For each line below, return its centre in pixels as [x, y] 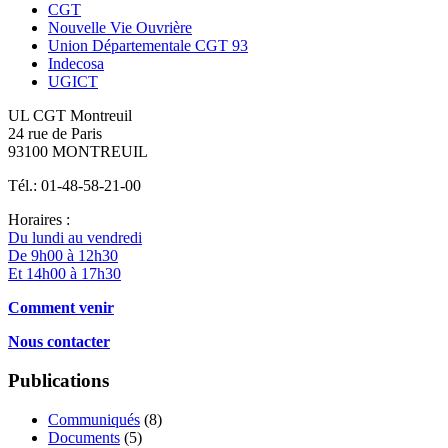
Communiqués [94, 419]
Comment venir [61, 308]
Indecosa [76, 64]
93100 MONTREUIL [78, 152]
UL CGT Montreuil [70, 116]
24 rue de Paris [55, 134]
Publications [58, 381]
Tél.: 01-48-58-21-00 [74, 186]
